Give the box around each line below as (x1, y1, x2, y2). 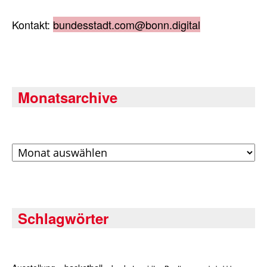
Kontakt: (12, 17, 53, 33)
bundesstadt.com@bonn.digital (53, 17, 200, 33)
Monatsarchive (18, 87, 117, 108)
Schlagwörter (18, 208, 108, 229)
